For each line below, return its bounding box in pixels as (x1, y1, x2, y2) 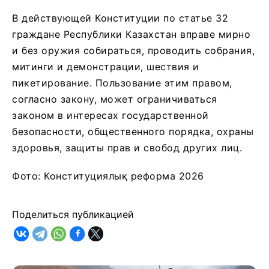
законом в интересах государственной (12, 109, 209, 121)
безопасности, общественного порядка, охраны (12, 125, 254, 138)
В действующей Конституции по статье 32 (12, 11, 228, 24)
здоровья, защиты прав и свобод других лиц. (12, 141, 242, 154)
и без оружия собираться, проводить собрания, (12, 44, 255, 56)
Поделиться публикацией (12, 208, 134, 220)
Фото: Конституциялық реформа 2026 (12, 169, 204, 182)
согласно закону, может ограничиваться (12, 92, 217, 105)
